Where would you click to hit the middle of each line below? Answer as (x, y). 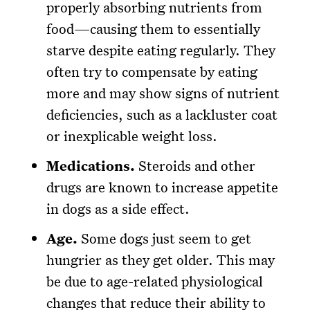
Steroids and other (195, 166)
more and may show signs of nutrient (163, 93)
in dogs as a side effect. (118, 209)
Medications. (91, 166)
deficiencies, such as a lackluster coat (162, 115)
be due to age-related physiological (155, 281)
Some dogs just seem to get (165, 238)
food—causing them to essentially (154, 29)
